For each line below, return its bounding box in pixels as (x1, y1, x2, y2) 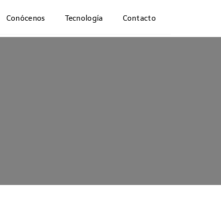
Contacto (122, 14, 156, 23)
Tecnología (65, 14, 103, 23)
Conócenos (6, 14, 45, 23)
